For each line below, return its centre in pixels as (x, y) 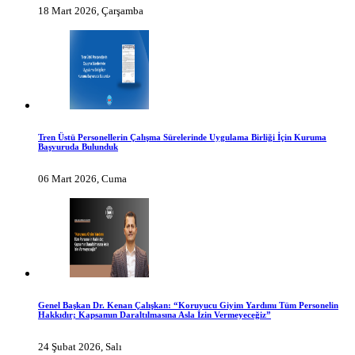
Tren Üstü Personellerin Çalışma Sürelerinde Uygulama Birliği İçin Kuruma (182, 137)
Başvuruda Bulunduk (78, 146)
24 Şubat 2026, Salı (80, 346)
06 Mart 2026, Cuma (82, 178)
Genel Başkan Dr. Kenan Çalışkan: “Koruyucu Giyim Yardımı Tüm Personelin (188, 305)
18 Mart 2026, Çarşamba (91, 10)
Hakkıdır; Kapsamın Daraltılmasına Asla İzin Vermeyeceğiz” (155, 314)
